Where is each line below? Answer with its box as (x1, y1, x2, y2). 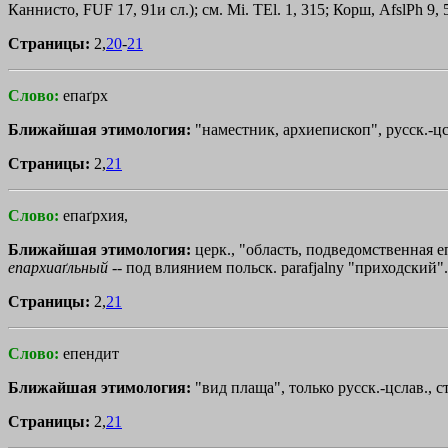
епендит (63, 344, 119, 362)
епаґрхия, (63, 206, 128, 224)
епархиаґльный (8, 258, 108, 276)
